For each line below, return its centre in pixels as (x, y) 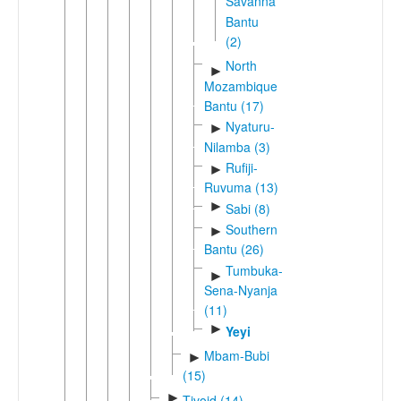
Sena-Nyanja (241, 290)
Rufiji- (241, 168)
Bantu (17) (234, 106)
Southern (251, 229)
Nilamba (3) (237, 146)
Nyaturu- (250, 127)
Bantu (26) (234, 249)
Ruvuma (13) (241, 188)
